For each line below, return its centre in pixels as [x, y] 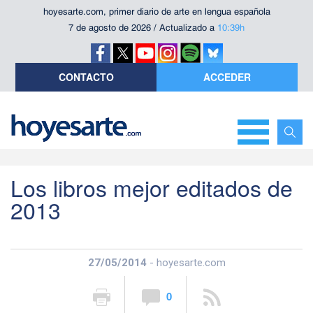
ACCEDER [227, 77]
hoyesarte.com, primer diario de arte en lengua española [156, 12]
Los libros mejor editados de [152, 187]
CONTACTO [86, 77]
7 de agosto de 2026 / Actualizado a [143, 28]
